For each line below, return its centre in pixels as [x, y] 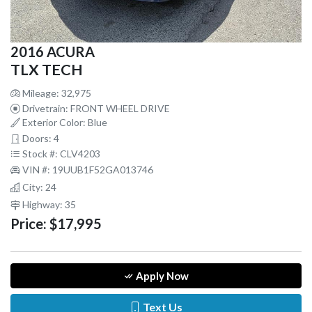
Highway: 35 [48, 205]
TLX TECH [47, 70]
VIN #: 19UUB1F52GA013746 [87, 170]
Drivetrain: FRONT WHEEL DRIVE [95, 109]
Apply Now [161, 276]
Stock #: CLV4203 [60, 154]
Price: [29, 224]
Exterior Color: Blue [64, 123]
